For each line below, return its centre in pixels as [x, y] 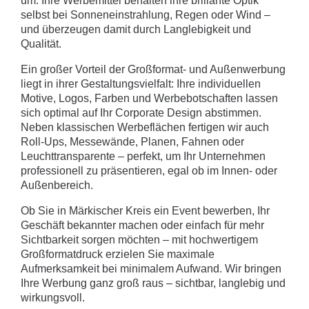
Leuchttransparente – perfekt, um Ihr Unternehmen [143, 157]
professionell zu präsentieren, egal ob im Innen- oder [149, 171]
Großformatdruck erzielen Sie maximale [118, 255]
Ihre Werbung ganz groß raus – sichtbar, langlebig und [153, 283]
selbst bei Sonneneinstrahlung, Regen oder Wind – [146, 15]
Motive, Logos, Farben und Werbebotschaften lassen [149, 99]
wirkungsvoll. [53, 298]
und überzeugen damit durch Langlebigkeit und [136, 30]
